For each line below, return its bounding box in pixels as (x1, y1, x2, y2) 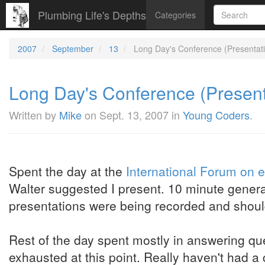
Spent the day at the (9, 162, 126, 180)
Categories (155, 9, 196, 21)
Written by (9, 107, 59, 122)
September (52, 43, 93, 54)
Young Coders (183, 107, 250, 122)
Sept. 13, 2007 (99, 107, 169, 122)
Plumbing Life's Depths (38, 7, 146, 22)
